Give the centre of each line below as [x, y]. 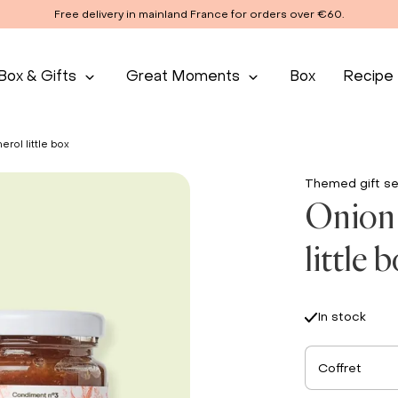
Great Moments [183, 76]
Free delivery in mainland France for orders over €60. [199, 14]
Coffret [340, 368]
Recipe [368, 76]
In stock [342, 317]
